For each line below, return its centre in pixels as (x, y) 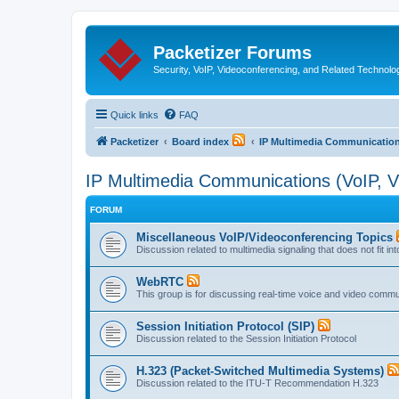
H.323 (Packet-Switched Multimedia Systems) (260, 370)
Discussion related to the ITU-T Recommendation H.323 (257, 383)
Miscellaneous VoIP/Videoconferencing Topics (265, 237)
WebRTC (160, 281)
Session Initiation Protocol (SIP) (225, 326)
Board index (200, 141)
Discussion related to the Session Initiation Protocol (246, 338)
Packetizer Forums (232, 53)
